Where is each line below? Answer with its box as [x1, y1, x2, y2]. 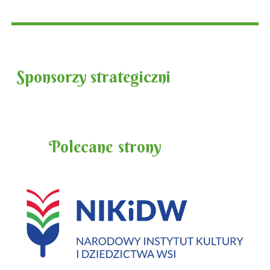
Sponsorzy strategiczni [16, 67, 171, 87]
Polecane [49, 137, 113, 157]
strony [115, 137, 162, 157]
